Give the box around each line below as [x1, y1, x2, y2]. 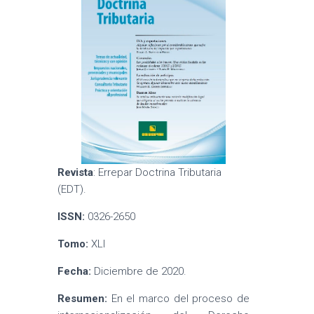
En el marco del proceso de [107, 292, 250, 305]
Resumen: [57, 292, 108, 305]
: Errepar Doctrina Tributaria [93, 166, 222, 179]
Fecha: [57, 265, 92, 278]
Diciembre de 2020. [91, 265, 187, 278]
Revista [57, 166, 94, 179]
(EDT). [57, 183, 87, 196]
